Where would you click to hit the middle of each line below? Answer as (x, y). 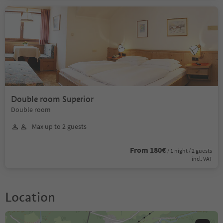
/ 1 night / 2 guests (190, 151)
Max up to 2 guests (59, 126)
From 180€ (148, 150)
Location (30, 197)
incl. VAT (202, 159)
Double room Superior (52, 99)
